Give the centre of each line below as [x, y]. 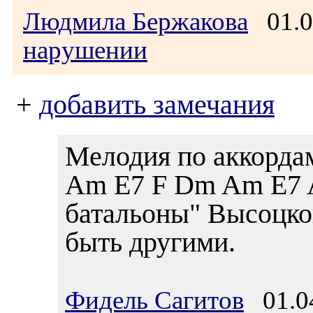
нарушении [85, 50]
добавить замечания [157, 105]
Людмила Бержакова [136, 21]
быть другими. [150, 242]
